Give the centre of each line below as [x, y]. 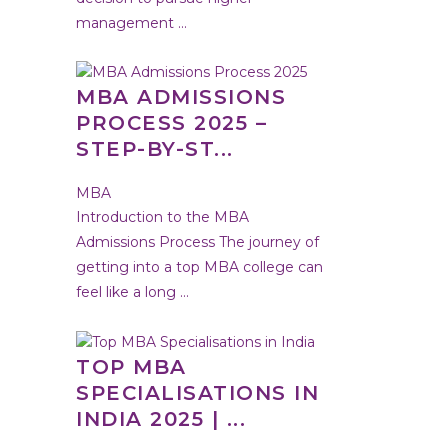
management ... [131, 22]
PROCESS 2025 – [171, 123]
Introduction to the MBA [162, 217]
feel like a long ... [132, 292]
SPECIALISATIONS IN [197, 393]
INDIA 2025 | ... [161, 419]
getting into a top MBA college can [199, 267]
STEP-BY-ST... [155, 149]
